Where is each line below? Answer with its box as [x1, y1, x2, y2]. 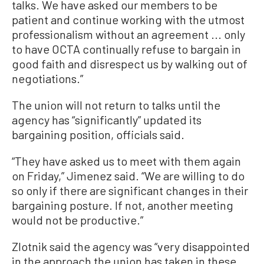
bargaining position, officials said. [12, 127, 184, 141]
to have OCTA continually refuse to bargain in [12, 42, 241, 56]
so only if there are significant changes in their [12, 183, 248, 197]
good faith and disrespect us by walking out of [12, 57, 247, 71]
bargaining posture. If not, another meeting [12, 198, 233, 212]
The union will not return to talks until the [12, 98, 220, 112]
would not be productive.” [12, 213, 143, 227]
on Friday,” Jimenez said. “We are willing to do [12, 169, 245, 183]
